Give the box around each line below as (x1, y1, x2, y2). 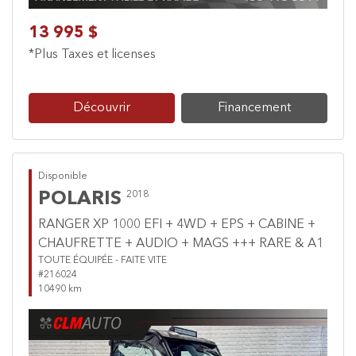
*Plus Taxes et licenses (29, 48, 156, 62)
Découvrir (73, 102, 130, 115)
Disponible (38, 172, 87, 182)
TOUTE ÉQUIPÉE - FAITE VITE (38, 256, 167, 266)
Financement (218, 102, 291, 115)
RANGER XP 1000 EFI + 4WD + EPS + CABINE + (38, 219, 315, 232)
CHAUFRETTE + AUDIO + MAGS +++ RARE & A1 (38, 238, 323, 251)
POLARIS (38, 190, 122, 210)
